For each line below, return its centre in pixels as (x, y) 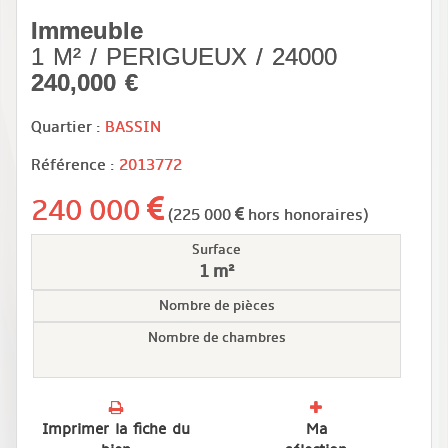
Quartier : (68, 126)
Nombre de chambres (217, 337)
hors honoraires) (306, 214)
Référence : (75, 164)
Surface (216, 249)
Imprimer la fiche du (116, 428)
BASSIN (133, 126)
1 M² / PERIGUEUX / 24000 (184, 56)
